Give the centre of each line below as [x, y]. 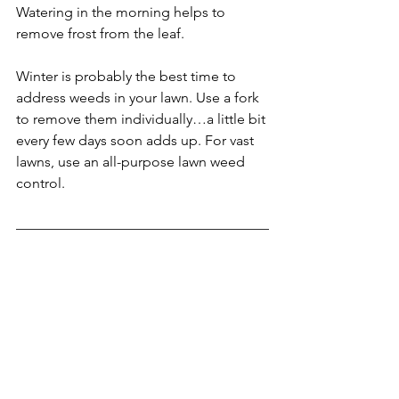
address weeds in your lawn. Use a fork [139, 98]
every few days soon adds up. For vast [137, 141]
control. [41, 183]
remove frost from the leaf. [100, 34]
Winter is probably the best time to [128, 77]
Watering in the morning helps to [122, 12]
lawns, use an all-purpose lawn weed [132, 162]
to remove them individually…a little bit [142, 119]
